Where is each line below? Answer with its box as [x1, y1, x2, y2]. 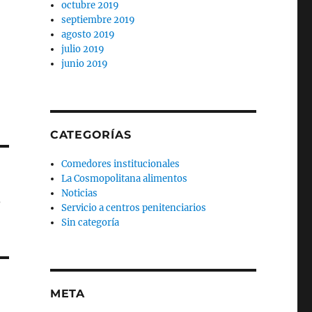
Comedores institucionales [61, 158, 180, 170]
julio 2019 [61, 43, 105, 55]
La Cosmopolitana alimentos [61, 173, 188, 185]
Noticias [61, 187, 98, 199]
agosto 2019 [61, 29, 116, 40]
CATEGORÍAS [49, 128, 132, 141]
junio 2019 [61, 58, 109, 70]
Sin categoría [61, 217, 120, 228]
